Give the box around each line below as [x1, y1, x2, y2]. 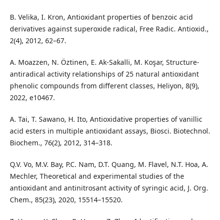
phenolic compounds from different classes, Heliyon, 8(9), [9, 81, 199, 90]
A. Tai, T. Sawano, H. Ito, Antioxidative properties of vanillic [9, 114, 202, 124]
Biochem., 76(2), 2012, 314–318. [9, 137, 112, 147]
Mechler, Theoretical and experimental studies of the [9, 171, 184, 181]
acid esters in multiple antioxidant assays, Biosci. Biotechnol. [9, 126, 210, 136]
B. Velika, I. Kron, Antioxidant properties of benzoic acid [9, 12, 193, 22]
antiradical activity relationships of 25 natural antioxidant [9, 69, 199, 79]
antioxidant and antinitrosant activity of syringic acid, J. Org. [9, 183, 208, 192]
